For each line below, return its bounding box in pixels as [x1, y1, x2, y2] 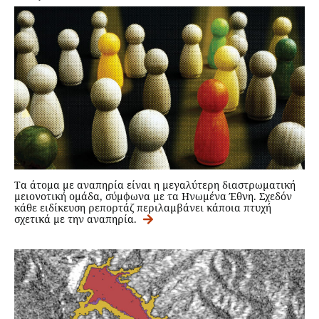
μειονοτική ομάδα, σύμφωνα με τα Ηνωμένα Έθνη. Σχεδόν [14, 189, 292, 204]
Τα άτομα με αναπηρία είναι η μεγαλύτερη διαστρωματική [14, 178, 296, 192]
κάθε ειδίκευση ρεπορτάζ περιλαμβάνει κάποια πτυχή [14, 201, 271, 215]
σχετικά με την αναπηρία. [14, 212, 140, 226]
